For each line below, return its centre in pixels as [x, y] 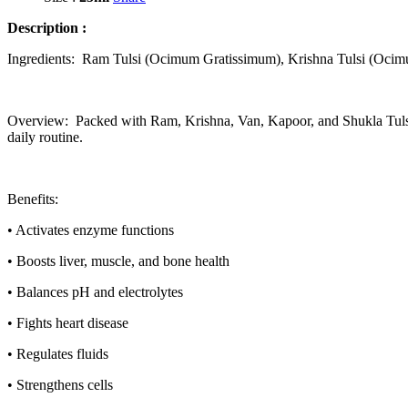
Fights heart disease [72, 323]
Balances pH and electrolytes [100, 292]
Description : [47, 28]
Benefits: [36, 199]
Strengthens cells [65, 385]
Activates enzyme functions [95, 230]
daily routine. [45, 138]
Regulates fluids [62, 354]
